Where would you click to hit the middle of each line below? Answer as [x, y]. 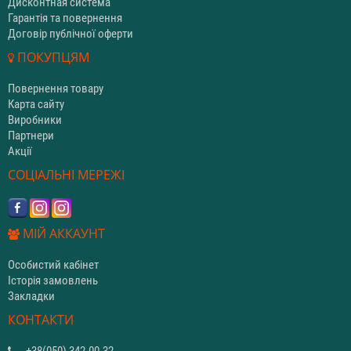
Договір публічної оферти [71, 33]
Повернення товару [56, 88]
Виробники [35, 119]
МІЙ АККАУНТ [62, 233]
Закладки [31, 296]
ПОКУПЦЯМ [52, 57]
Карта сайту [36, 104]
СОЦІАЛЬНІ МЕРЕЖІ [66, 174]
